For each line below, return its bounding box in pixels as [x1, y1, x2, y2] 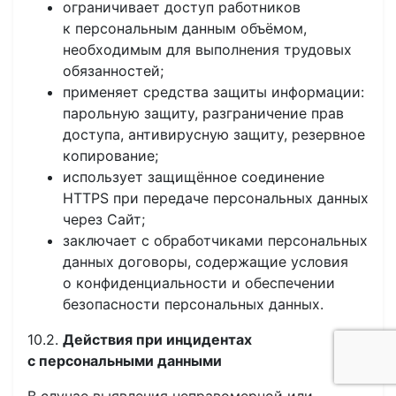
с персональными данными [27, 352, 222, 369]
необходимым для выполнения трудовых [63, 41, 352, 58]
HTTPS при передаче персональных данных [63, 189, 369, 207]
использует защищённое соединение [63, 168, 324, 186]
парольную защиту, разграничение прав [63, 104, 344, 122]
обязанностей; [63, 62, 164, 80]
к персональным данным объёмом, [63, 19, 307, 37]
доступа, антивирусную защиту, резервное [63, 126, 365, 143]
